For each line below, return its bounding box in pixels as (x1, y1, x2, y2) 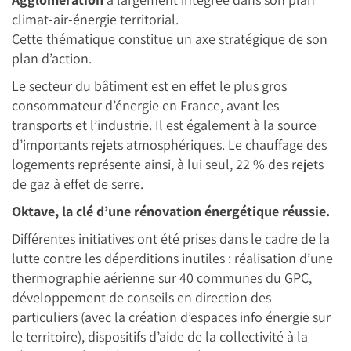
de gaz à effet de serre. (12, 175, 143, 193)
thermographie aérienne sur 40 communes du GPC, (12, 269, 312, 287)
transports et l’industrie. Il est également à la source (12, 116, 317, 134)
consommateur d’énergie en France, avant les (12, 96, 279, 114)
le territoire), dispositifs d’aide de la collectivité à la (12, 327, 308, 346)
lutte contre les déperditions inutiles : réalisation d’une (12, 249, 333, 267)
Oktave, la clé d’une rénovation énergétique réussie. (12, 202, 330, 220)
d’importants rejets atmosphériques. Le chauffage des (12, 136, 327, 154)
